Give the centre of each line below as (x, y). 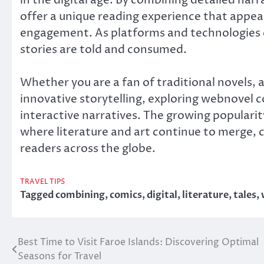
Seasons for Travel (60, 256)
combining (80, 195)
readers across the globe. (88, 149)
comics (126, 195)
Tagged (38, 195)
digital (162, 195)
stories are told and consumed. (103, 49)
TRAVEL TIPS (42, 182)
